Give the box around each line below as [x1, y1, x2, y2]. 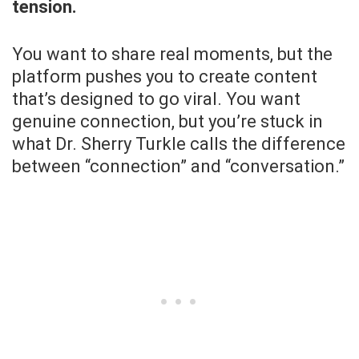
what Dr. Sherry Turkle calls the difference [12, 134, 345, 155]
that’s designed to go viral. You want [12, 89, 301, 110]
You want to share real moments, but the [12, 44, 333, 65]
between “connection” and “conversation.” [12, 156, 345, 177]
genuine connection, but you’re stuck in [12, 111, 323, 132]
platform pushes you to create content [12, 67, 317, 87]
